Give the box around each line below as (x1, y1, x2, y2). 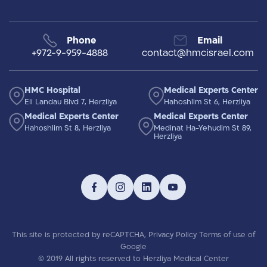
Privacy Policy (148, 230, 197, 240)
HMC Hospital (24, 85, 80, 97)
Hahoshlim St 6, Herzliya (164, 97, 250, 107)
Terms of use (199, 230, 246, 240)
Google (120, 242, 147, 252)
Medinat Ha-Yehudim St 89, (154, 123, 252, 133)
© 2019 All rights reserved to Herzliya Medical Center (38, 254, 229, 264)
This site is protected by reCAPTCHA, (12, 230, 148, 240)
